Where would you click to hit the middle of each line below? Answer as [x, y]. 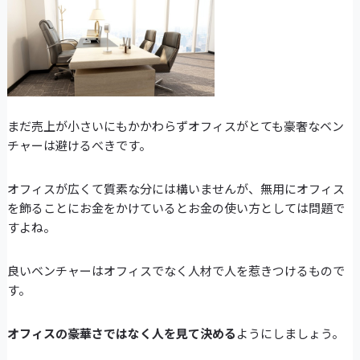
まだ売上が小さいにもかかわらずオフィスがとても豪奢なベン [175, 125]
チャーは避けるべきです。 [79, 145]
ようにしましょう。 [290, 333]
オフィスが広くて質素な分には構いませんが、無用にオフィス [176, 188]
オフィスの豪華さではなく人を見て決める [121, 333]
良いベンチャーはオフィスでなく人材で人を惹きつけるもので [176, 270]
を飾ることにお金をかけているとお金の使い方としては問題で [176, 207]
